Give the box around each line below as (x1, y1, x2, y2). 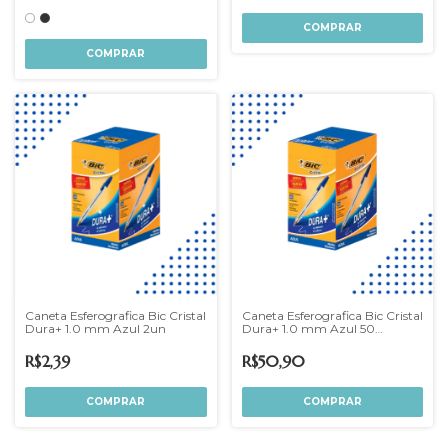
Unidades (241, 334, 294, 349)
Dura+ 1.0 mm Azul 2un (25, 321, 166, 336)
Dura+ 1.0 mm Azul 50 (241, 321, 375, 336)
